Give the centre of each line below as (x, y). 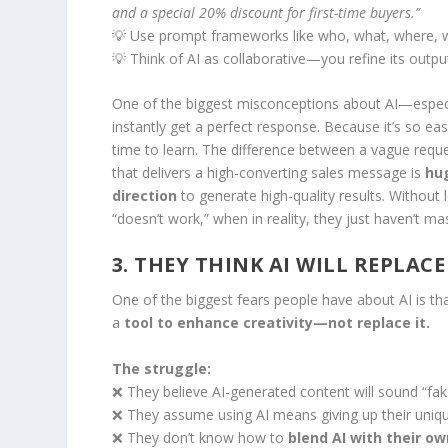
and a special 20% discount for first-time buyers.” (265, 12)
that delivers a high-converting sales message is (268, 172)
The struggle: (161, 368)
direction (144, 195)
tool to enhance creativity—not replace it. (276, 323)
